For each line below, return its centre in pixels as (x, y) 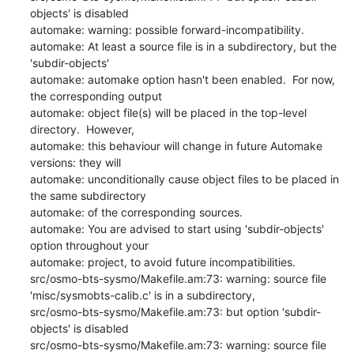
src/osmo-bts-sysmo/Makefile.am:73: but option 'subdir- (175, 311)
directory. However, (82, 129)
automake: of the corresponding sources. (136, 212)
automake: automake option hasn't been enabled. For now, (182, 79)
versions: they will (75, 162)
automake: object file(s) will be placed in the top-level (168, 112)
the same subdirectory (88, 195)
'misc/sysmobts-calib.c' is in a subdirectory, (142, 295)
